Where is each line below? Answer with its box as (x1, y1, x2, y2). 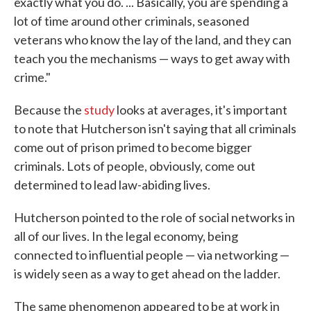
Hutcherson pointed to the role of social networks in (14, 210, 295, 225)
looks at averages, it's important (115, 102, 287, 117)
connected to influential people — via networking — (14, 247, 289, 262)
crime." (14, 69, 51, 85)
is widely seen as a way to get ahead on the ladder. (14, 266, 280, 281)
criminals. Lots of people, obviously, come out (14, 158, 255, 174)
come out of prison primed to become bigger (14, 140, 252, 155)
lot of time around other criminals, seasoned (14, 13, 249, 28)
